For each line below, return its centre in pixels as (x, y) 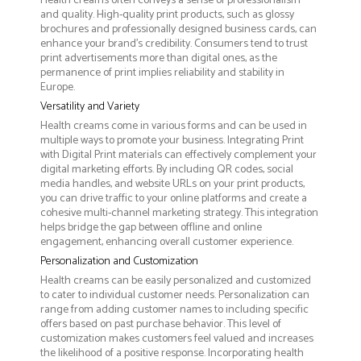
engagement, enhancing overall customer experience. (167, 242)
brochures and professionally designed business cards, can (178, 29)
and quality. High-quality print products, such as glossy (167, 15)
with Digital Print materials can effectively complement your (178, 155)
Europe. (58, 87)
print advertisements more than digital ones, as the (159, 58)
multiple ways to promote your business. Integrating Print (172, 140)
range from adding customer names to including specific (174, 309)
